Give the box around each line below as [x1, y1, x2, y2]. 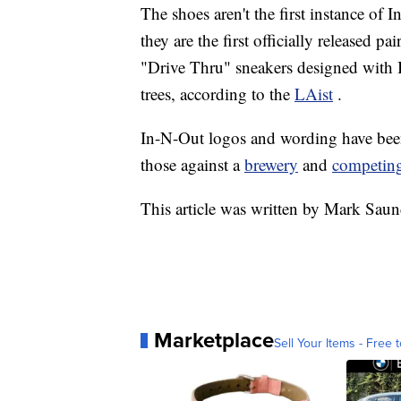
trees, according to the [141, 82, 294, 106]
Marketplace [154, 324, 274, 356]
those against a [141, 153, 244, 176]
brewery [244, 153, 298, 176]
